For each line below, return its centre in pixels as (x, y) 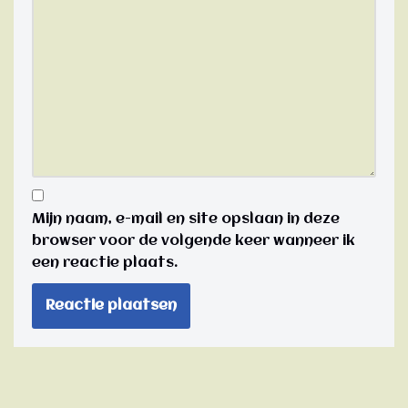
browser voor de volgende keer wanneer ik (194, 241)
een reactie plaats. (105, 263)
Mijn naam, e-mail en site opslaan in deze (186, 219)
